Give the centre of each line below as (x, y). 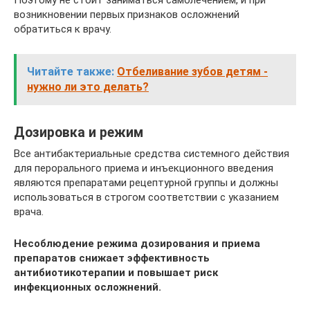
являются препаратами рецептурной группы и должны (146, 183)
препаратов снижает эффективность (112, 258)
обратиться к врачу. (63, 29)
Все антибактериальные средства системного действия (152, 154)
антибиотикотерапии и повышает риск (116, 273)
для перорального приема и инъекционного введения (144, 168)
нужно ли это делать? (88, 87)
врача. (29, 212)
